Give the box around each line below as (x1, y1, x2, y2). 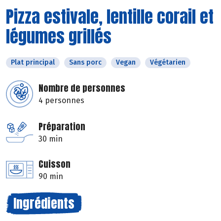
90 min (38, 171, 63, 181)
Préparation (38, 119, 85, 133)
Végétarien (150, 58, 185, 67)
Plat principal (11, 58, 55, 67)
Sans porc (69, 58, 102, 67)
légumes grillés (6, 23, 111, 49)
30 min (38, 134, 63, 144)
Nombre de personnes (38, 81, 125, 95)
